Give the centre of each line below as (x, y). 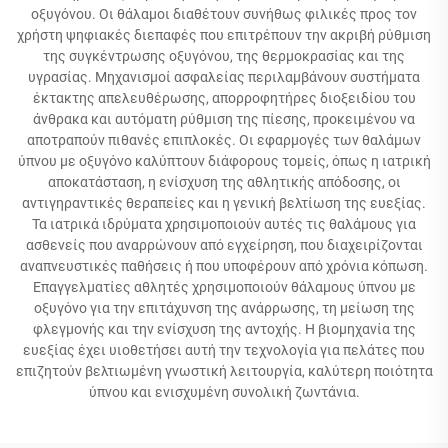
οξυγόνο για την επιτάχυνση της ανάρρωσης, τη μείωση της (224, 307)
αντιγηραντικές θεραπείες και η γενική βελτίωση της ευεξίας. (224, 202)
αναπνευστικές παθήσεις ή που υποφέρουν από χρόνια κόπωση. (224, 265)
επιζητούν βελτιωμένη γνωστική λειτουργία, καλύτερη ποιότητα (224, 370)
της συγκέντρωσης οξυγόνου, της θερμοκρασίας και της (224, 55)
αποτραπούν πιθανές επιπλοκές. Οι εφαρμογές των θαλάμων (224, 139)
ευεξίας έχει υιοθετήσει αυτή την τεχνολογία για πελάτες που (224, 349)
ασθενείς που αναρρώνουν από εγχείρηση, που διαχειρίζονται (224, 244)
